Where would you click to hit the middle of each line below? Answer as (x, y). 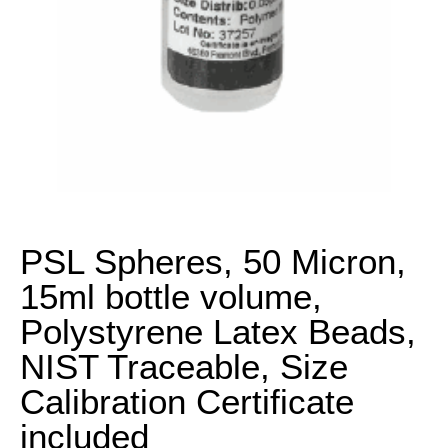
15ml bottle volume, (171, 296)
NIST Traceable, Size (184, 366)
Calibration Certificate (187, 401)
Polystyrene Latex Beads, (218, 331)
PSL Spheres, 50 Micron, (213, 261)
